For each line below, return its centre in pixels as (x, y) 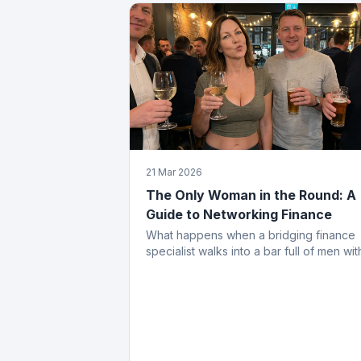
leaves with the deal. (200, 283)
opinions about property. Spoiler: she (244, 267)
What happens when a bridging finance (251, 234)
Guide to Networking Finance (239, 214)
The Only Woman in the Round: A (251, 195)
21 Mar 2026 (174, 172)
